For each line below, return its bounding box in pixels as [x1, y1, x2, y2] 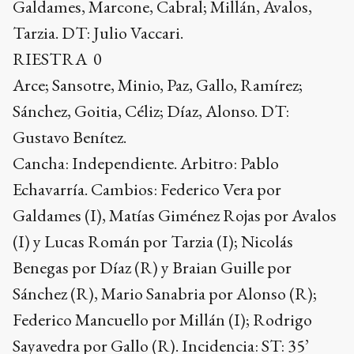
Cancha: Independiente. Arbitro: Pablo [13, 152, 279, 175]
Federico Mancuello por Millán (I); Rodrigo [13, 308, 312, 331]
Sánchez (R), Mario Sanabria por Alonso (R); [13, 282, 317, 305]
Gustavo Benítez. [13, 126, 126, 149]
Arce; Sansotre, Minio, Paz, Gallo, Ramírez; [13, 73, 303, 96]
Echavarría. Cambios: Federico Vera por [13, 178, 281, 201]
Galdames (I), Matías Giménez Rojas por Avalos [13, 204, 337, 227]
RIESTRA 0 [13, 47, 102, 70]
